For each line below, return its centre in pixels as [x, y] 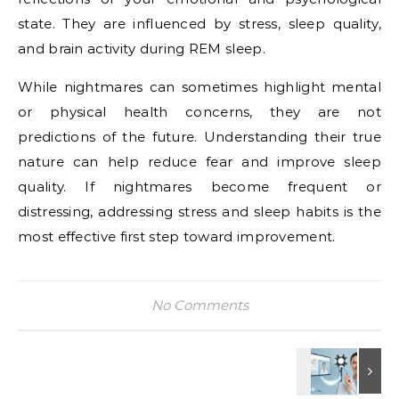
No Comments [199, 305]
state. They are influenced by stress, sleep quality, [199, 24]
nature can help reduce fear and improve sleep [199, 162]
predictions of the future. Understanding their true [199, 137]
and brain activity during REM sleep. [142, 49]
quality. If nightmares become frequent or [199, 187]
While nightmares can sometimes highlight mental [199, 87]
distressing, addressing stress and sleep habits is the [199, 212]
